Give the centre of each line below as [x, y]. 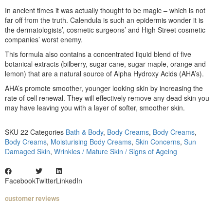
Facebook [20, 181]
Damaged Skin [27, 152]
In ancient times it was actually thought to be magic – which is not [105, 10]
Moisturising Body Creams [91, 142]
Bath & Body [84, 132]
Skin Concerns [158, 142]
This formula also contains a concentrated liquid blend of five [98, 54]
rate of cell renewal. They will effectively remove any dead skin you [107, 98]
